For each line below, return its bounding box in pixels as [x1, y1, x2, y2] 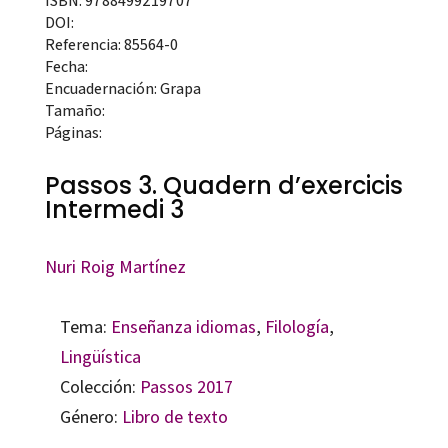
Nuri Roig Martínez [44, 254, 186, 278]
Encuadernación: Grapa [44, 77, 201, 99]
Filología [264, 314, 329, 338]
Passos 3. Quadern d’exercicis [44, 168, 403, 202]
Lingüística [59, 344, 141, 368]
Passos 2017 [139, 374, 233, 398]
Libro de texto [121, 404, 228, 428]
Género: [59, 404, 122, 428]
